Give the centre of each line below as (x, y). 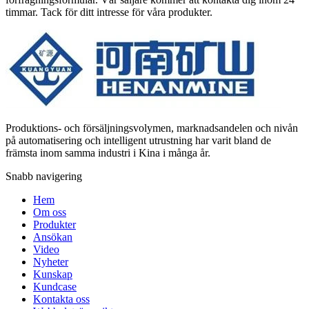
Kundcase (55, 286)
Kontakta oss (61, 299)
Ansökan (53, 237)
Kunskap (53, 274)
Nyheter (51, 261)
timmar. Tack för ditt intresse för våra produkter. (109, 12)
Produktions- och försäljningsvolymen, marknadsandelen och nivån (152, 128)
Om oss (50, 212)
